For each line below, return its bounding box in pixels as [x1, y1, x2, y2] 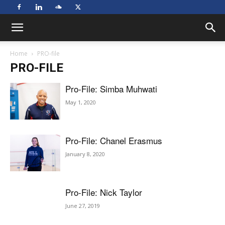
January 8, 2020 [65, 150, 105, 158]
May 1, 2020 [65, 98, 96, 106]
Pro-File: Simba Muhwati [65, 82, 157, 95]
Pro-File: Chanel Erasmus [65, 134, 162, 147]
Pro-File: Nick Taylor [65, 186, 142, 198]
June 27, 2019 [65, 202, 100, 209]
